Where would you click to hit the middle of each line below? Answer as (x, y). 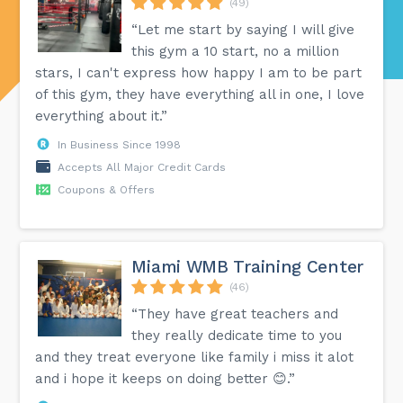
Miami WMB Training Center (247, 266)
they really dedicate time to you (237, 335)
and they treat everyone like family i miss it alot (195, 357)
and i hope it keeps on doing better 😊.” (166, 378)
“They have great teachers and (235, 313)
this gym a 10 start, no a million (236, 51)
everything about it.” (102, 116)
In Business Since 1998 (120, 144)
